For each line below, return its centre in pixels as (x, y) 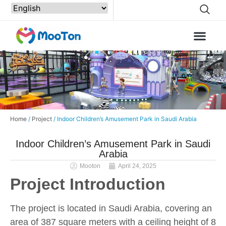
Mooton (90, 166)
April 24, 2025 (137, 166)
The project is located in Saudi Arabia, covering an (111, 208)
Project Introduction (88, 184)
